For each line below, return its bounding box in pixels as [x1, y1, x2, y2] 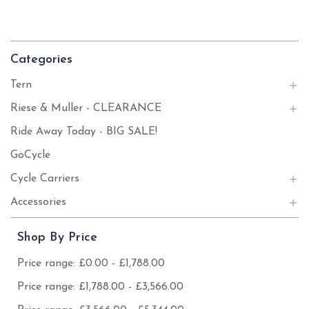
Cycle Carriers [10, 173, 79, 184]
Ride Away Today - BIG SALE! [10, 126, 157, 137]
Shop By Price [17, 231, 98, 244]
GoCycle [10, 150, 50, 161]
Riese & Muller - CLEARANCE [10, 103, 161, 114]
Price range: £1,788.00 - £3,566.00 [17, 281, 183, 292]
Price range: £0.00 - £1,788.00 [17, 258, 165, 269]
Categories [10, 53, 72, 66]
